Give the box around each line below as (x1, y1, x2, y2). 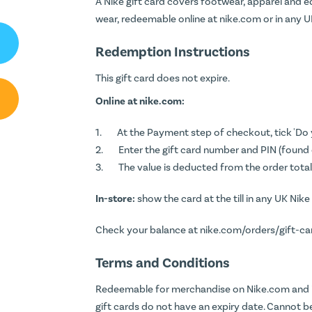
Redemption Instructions (95, 42, 250, 61)
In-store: (95, 192, 135, 205)
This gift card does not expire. (95, 71, 230, 85)
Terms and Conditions (95, 253, 230, 272)
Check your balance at (95, 223, 200, 237)
